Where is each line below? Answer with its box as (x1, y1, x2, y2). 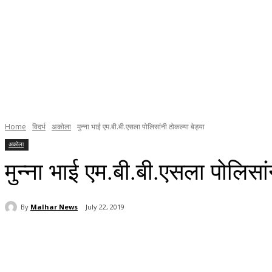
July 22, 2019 (86, 202, 124, 212)
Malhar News (30, 202, 78, 211)
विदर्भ (32, 121, 46, 132)
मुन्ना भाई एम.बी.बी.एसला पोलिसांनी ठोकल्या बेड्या (77, 121, 205, 132)
